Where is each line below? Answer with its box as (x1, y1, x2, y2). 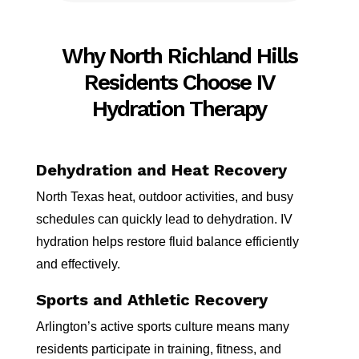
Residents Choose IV (83, 69, 275, 95)
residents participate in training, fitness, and (35, 342, 281, 356)
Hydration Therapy (92, 95, 267, 122)
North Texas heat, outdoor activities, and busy (35, 190, 293, 204)
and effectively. (35, 257, 120, 271)
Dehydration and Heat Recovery (35, 160, 287, 179)
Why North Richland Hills (61, 42, 297, 69)
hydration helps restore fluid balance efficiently (35, 235, 299, 248)
